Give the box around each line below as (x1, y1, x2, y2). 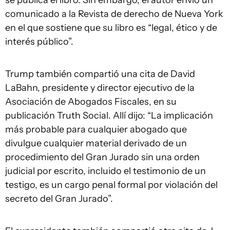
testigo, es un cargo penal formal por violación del (5, 179, 218, 190)
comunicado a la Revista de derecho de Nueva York (5, 8, 223, 20)
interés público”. (5, 36, 73, 47)
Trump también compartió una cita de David (5, 68, 195, 80)
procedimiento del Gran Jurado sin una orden (5, 151, 200, 163)
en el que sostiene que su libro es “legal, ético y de (5, 22, 217, 33)
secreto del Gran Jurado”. (5, 193, 113, 204)
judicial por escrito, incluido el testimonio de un (5, 165, 206, 177)
